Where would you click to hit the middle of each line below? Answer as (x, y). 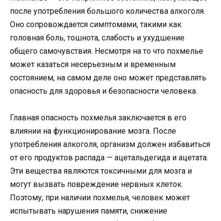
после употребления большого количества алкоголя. (108, 11)
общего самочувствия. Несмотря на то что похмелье (107, 51)
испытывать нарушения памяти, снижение (89, 211)
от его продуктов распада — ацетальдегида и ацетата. (109, 157)
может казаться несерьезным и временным (93, 64)
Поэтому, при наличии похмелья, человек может (100, 197)
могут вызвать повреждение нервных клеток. (96, 184)
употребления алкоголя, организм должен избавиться (110, 144)
